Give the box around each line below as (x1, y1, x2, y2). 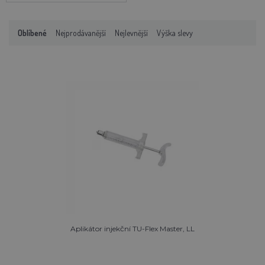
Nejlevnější (115, 27, 148, 38)
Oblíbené (18, 27, 47, 38)
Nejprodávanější (56, 27, 106, 38)
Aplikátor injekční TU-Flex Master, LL (70, 224, 195, 233)
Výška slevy (157, 27, 193, 38)
